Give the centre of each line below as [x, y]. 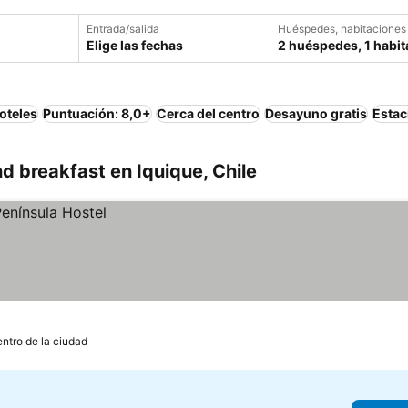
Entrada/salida [123, 29]
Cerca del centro [208, 113]
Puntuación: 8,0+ [97, 113]
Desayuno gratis [316, 113]
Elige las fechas [135, 45]
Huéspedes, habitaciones [342, 29]
